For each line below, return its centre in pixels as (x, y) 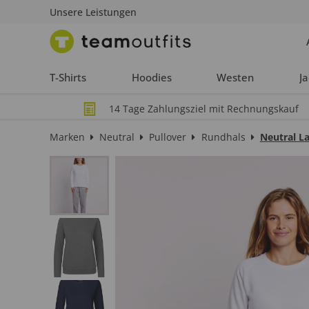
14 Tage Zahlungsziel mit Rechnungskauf (204, 109)
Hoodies (151, 77)
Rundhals (223, 137)
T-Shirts (68, 77)
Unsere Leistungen (93, 12)
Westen (236, 77)
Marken (67, 137)
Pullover (168, 137)
